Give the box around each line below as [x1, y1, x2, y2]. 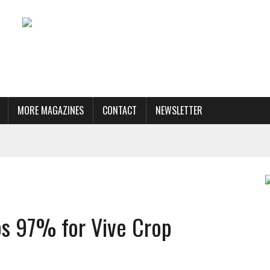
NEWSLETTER [155, 103, 202, 118]
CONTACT [102, 103, 137, 118]
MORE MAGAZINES [17, 103, 84, 118]
